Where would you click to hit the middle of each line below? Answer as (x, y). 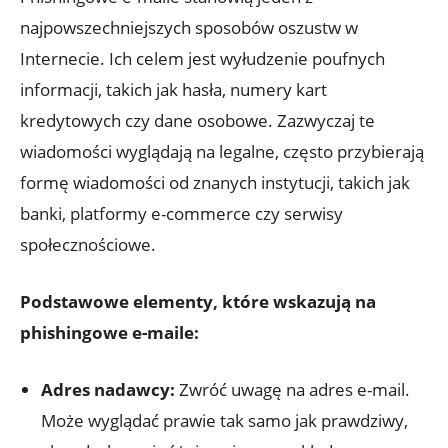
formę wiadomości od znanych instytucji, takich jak (215, 183)
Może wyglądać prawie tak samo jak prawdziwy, (224, 421)
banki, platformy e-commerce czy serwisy (181, 214)
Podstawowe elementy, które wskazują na (198, 302)
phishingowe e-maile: (109, 333)
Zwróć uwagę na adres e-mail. (292, 390)
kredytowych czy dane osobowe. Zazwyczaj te (197, 121)
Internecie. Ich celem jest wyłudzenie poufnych (202, 59)
